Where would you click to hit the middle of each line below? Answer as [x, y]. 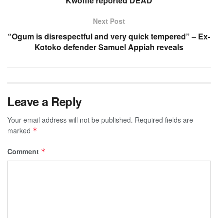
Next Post [109, 21]
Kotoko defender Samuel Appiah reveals [109, 47]
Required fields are [164, 119]
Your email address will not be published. [70, 119]
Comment [24, 151]
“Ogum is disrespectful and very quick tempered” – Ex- [109, 36]
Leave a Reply [45, 101]
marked [20, 130]
